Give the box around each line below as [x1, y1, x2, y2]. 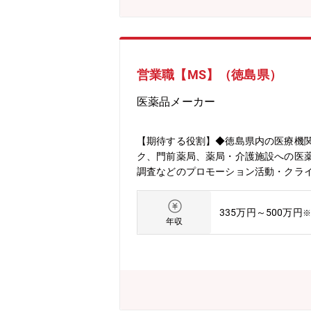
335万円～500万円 [219, 207, 303, 218]
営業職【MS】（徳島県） [137, 67, 282, 82]
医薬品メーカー [137, 95, 216, 108]
